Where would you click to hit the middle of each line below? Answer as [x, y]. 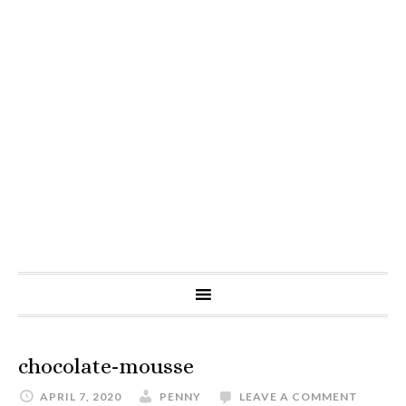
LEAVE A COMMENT [299, 397]
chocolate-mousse [106, 367]
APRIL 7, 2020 [81, 397]
